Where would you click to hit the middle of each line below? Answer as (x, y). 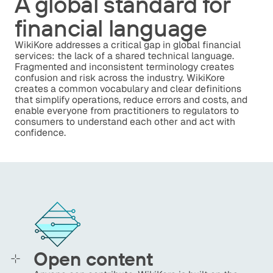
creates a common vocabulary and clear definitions (128, 88)
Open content (94, 258)
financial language (111, 27)
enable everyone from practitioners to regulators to (126, 110)
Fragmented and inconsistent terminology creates (124, 66)
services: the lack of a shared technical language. (124, 55)
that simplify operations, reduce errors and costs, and (131, 99)
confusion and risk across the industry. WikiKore (119, 77)
